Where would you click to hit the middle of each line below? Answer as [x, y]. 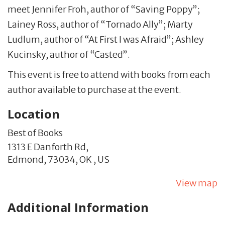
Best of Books [35, 133]
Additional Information [78, 207]
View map [197, 183]
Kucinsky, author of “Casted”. [69, 54]
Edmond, [27, 159]
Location [34, 114]
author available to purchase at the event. [94, 89]
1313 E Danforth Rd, [48, 147]
